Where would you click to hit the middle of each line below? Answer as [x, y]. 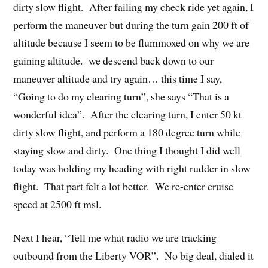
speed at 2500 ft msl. [57, 204]
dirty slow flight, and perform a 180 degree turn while [127, 132]
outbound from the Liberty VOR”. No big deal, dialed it [134, 256]
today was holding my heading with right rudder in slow [132, 168]
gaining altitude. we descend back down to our [114, 60]
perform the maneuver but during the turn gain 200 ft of [131, 24]
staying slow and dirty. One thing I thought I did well [127, 150]
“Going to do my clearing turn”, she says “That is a [121, 96]
